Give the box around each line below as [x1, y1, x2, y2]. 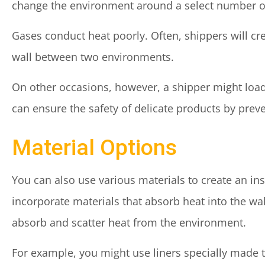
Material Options [12, 134, 177, 160]
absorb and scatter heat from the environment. [12, 215, 246, 230]
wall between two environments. [12, 50, 174, 64]
